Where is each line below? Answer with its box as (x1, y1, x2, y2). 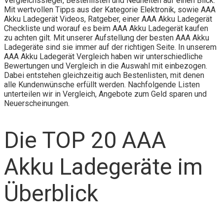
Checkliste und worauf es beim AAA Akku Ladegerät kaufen (4, 23, 208, 33)
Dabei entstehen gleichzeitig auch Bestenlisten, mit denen (4, 70, 204, 80)
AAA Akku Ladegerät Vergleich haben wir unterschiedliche (4, 51, 203, 61)
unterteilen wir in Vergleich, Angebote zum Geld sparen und (4, 89, 207, 99)
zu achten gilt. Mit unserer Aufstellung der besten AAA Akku (4, 33, 209, 42)
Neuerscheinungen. (4, 98, 70, 108)
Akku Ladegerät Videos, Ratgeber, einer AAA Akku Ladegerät (4, 14, 212, 24)
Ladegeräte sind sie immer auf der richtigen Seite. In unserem (4, 42, 217, 52)
